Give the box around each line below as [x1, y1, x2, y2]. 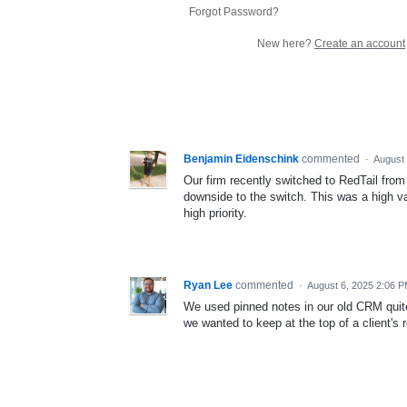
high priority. [184, 206, 247, 221]
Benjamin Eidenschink [184, 153, 299, 166]
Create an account [314, 37, 405, 51]
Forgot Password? [189, 5, 279, 19]
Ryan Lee [184, 279, 233, 293]
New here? [257, 37, 314, 51]
